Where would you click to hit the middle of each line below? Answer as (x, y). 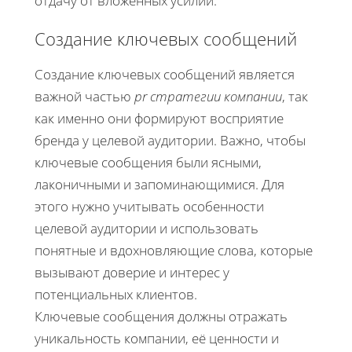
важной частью (84, 97)
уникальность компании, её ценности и (157, 339)
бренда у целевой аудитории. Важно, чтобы (170, 141)
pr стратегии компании (208, 97)
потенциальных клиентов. (116, 295)
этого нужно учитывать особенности (149, 207)
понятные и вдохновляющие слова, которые (174, 251)
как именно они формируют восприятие (159, 119)
